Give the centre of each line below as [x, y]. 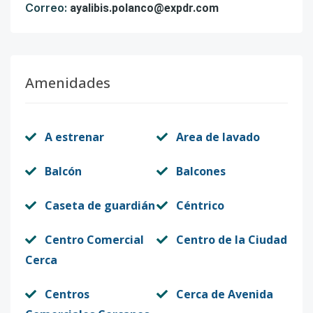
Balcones [201, 171]
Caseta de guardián [100, 205]
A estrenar [74, 137]
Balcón [63, 171]
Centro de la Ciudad [232, 240]
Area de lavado [218, 137]
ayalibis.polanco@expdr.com [144, 8]
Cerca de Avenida [225, 294]
